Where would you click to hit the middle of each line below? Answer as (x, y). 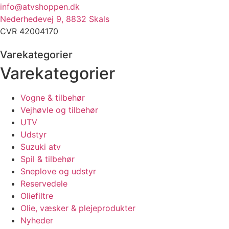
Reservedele (44, 183)
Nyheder (37, 220)
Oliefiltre (37, 196)
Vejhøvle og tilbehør (59, 110)
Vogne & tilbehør (53, 97)
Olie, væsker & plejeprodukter (78, 208)
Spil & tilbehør (48, 159)
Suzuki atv (41, 146)
